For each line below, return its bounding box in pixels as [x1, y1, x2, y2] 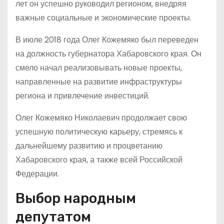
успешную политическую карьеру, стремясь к [15, 126, 182, 137]
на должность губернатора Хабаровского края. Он [15, 48, 201, 59]
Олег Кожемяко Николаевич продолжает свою [15, 112, 187, 123]
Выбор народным [15, 190, 136, 206]
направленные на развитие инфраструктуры [15, 76, 182, 87]
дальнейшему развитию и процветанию [15, 140, 162, 151]
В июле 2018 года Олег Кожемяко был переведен [15, 34, 198, 45]
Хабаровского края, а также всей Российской [15, 154, 182, 165]
